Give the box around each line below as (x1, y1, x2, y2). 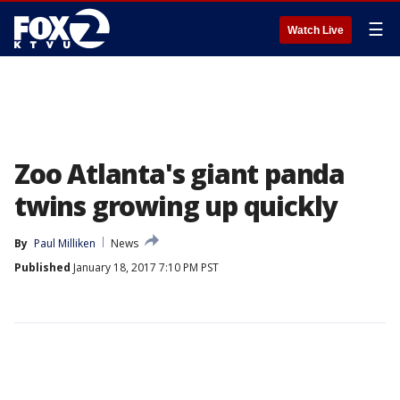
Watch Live (287, 24, 344, 37)
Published (14, 260, 71, 275)
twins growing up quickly (14, 187, 337, 224)
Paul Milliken (34, 236, 96, 251)
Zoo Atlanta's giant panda (14, 155, 345, 192)
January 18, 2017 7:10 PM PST (71, 260, 219, 275)
